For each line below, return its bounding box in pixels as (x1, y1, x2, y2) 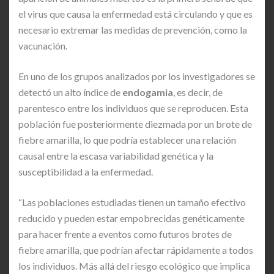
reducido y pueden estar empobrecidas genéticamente (18, 212, 245, 224)
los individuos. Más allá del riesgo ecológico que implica (18, 259, 250, 272)
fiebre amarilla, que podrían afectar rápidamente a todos (18, 243, 253, 256)
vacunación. (18, 39, 67, 51)
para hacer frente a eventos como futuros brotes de (18, 228, 232, 240)
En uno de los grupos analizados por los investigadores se (18, 70, 255, 82)
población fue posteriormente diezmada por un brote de (18, 117, 252, 130)
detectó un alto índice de (18, 86, 122, 98)
